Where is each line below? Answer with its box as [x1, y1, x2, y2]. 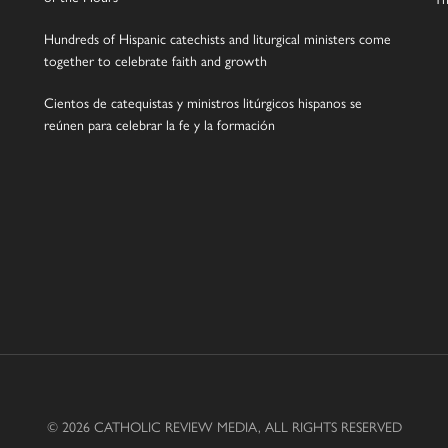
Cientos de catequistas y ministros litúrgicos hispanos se [44, 92, 362, 113]
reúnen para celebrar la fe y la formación [44, 114, 275, 135]
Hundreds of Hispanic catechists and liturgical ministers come [44, 28, 391, 49]
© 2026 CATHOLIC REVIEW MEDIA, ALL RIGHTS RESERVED [46, 416, 402, 437]
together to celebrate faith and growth [44, 50, 267, 71]
